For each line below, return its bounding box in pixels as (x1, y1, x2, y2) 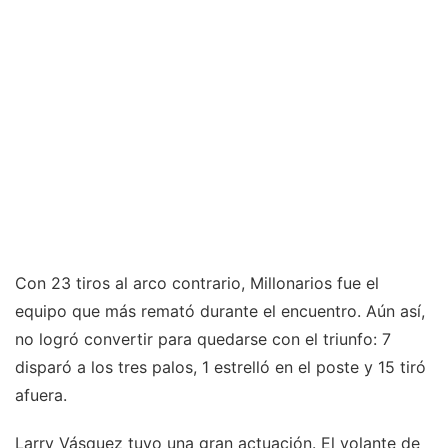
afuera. (15, 385, 67, 406)
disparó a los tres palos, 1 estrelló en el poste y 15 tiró (15, 357, 426, 378)
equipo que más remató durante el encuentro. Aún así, (15, 301, 425, 322)
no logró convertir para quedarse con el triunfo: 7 (15, 329, 391, 350)
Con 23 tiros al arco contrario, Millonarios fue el (15, 273, 379, 294)
